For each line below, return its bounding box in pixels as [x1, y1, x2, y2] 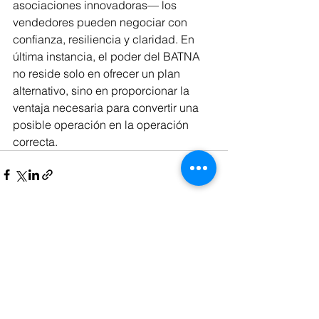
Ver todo [189, 249, 228, 262]
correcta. [13, 135, 58, 150]
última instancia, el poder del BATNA [13, 49, 203, 64]
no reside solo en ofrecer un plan [13, 66, 183, 81]
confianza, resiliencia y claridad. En [13, 32, 197, 47]
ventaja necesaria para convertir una [13, 100, 202, 115]
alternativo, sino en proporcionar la [13, 83, 192, 98]
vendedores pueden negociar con [13, 15, 190, 30]
